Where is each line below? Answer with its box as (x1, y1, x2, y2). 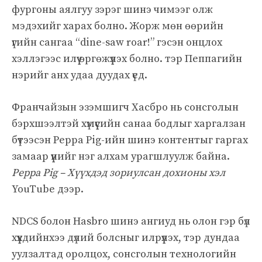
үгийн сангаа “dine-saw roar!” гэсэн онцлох (12, 35, 222, 49)
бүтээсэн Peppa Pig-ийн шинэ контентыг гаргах (12, 133, 248, 147)
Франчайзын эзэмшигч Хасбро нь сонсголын (12, 100, 239, 114)
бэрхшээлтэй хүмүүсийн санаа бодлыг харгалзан (12, 116, 246, 130)
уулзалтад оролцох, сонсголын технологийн (12, 247, 236, 261)
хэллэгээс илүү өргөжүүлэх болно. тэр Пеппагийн (12, 51, 242, 65)
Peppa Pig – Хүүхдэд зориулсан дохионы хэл (12, 166, 225, 180)
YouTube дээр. (12, 182, 84, 196)
